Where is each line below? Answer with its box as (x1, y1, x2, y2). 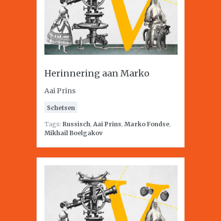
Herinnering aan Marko (44, 68, 149, 79)
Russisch (63, 120, 90, 128)
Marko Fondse (124, 120, 169, 128)
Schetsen (47, 104, 75, 111)
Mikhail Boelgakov (44, 129, 103, 137)
